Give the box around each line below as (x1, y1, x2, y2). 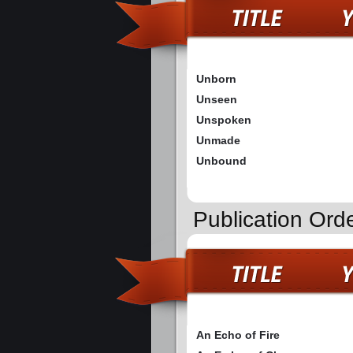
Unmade (196, 134, 240, 147)
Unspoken (196, 113, 251, 127)
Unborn (196, 72, 236, 86)
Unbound (196, 154, 247, 168)
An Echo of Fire (196, 329, 280, 342)
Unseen (196, 93, 237, 106)
